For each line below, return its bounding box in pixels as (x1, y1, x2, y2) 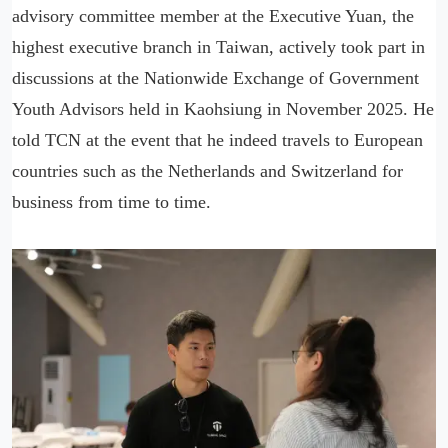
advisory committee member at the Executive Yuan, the (12, 6, 414, 26)
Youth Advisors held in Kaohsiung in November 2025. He (12, 99, 434, 119)
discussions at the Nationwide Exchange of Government (12, 68, 419, 88)
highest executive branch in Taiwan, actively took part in (12, 37, 425, 57)
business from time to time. (12, 192, 211, 212)
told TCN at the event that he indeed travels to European (12, 130, 423, 150)
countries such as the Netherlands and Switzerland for (12, 161, 403, 181)
